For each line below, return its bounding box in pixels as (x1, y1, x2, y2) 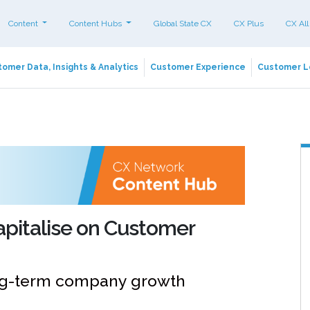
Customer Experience (150, 62, 246, 72)
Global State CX (153, 18, 212, 28)
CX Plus (233, 18, 264, 28)
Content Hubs (69, 18, 125, 28)
